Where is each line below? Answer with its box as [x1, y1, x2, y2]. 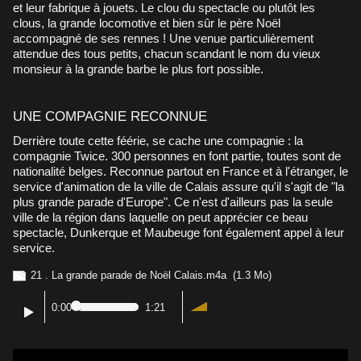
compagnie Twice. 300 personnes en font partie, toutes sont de [13, 148, 341, 163]
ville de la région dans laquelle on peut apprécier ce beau [13, 210, 308, 224]
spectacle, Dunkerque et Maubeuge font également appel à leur [13, 225, 344, 239]
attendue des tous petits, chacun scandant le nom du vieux [13, 46, 321, 60]
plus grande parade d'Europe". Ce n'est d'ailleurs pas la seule [13, 194, 333, 209]
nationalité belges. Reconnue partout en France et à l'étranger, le [13, 164, 348, 178]
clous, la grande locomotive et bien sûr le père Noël [13, 15, 280, 30]
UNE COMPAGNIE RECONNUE [13, 108, 207, 124]
